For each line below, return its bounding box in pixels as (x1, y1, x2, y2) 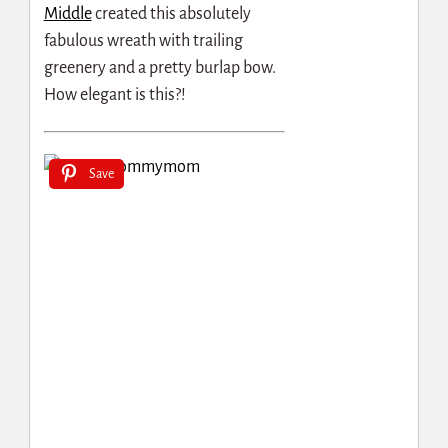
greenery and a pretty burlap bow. (43, 59, 276, 78)
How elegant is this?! (43, 86, 186, 105)
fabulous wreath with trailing (43, 32, 243, 51)
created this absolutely (91, 5, 251, 24)
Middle (43, 5, 92, 24)
